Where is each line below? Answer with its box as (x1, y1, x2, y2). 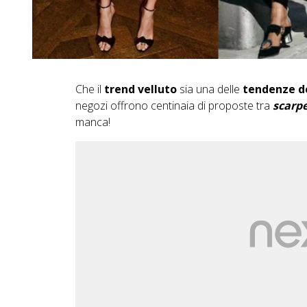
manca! (75, 114, 110, 130)
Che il (75, 82, 104, 97)
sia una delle (176, 82, 243, 97)
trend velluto (103, 82, 177, 97)
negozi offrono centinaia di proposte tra (75, 98, 270, 114)
